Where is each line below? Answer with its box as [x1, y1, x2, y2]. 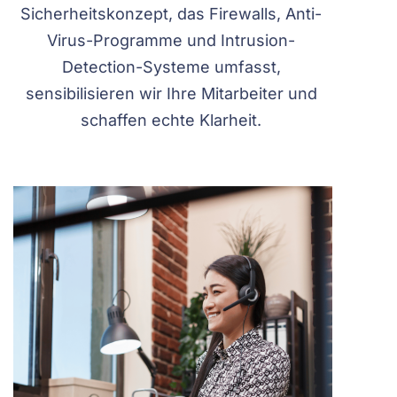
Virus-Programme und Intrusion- [47, 31, 296, 50]
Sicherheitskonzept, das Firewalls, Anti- [20, 4, 323, 23]
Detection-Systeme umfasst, [61, 58, 281, 76]
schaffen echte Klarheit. [81, 111, 262, 129]
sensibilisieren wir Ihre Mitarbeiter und [25, 84, 317, 103]
